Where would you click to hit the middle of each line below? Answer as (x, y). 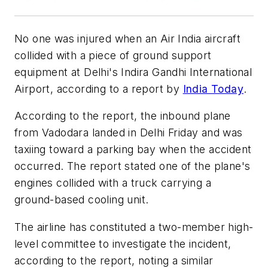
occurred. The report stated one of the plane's (133, 166)
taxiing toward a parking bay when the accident (133, 150)
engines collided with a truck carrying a (113, 183)
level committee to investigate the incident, (123, 244)
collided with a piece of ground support (113, 55)
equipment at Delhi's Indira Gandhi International (133, 72)
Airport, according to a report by (99, 89)
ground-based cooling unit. (82, 200)
